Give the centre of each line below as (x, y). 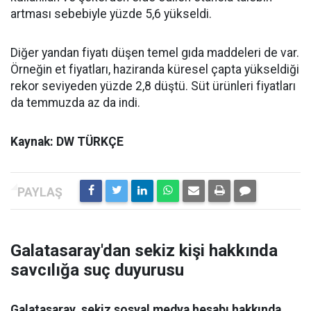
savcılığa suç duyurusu (97, 270)
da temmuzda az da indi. (75, 103)
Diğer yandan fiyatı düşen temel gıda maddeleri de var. (155, 53)
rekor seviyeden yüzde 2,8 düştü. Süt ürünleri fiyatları (153, 86)
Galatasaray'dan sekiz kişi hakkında (144, 251)
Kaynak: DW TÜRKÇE (67, 142)
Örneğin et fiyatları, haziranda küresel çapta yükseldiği (155, 69)
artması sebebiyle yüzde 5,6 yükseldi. (111, 14)
